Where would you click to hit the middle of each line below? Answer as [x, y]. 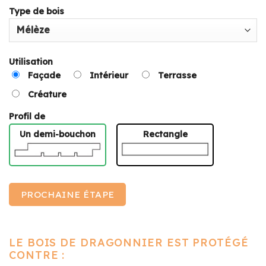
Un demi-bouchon [58, 134]
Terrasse [177, 75]
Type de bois [37, 11]
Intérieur [109, 75]
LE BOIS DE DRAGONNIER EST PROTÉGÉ [129, 243]
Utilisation [31, 61]
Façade [44, 75]
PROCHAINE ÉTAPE [67, 194]
